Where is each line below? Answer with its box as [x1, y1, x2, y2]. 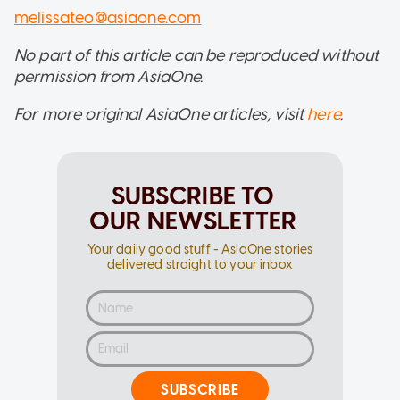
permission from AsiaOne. [14, 67, 204, 87]
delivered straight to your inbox [107, 257, 293, 273]
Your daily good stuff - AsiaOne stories [87, 242, 313, 258]
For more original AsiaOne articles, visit [14, 104, 308, 125]
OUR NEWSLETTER [88, 205, 297, 237]
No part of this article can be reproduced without [14, 46, 379, 66]
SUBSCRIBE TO [111, 180, 275, 212]
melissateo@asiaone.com [14, 8, 202, 29]
